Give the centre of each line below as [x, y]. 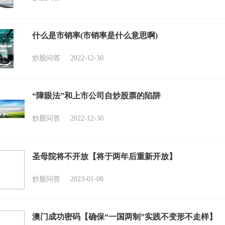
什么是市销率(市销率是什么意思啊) [95, 35]
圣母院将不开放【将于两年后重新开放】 [104, 156]
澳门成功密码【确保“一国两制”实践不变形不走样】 [125, 216]
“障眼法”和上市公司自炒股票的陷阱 [96, 96]
